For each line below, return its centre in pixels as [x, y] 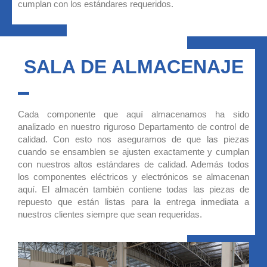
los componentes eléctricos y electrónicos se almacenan [133, 176]
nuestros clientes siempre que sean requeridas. [110, 214]
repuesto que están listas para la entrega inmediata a [133, 201]
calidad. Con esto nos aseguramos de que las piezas [133, 139]
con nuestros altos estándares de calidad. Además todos [133, 164]
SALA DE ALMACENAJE [134, 66]
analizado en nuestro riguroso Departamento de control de [133, 126]
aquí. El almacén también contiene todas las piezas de [133, 189]
